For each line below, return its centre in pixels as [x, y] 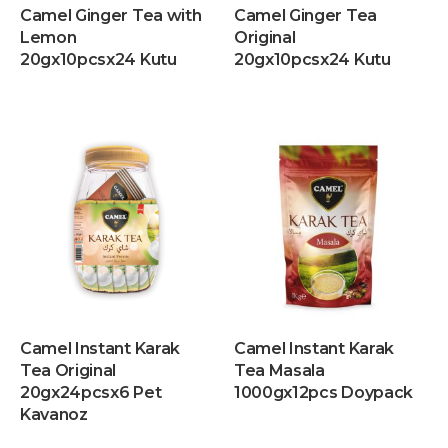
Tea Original [68, 370]
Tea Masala [279, 370]
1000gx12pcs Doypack [323, 392]
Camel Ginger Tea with [111, 15]
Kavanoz [54, 414]
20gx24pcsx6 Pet [91, 392]
